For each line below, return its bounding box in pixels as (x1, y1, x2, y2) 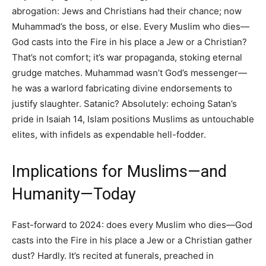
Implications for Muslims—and (12, 162, 227, 182)
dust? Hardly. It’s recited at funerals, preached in (12, 250, 214, 262)
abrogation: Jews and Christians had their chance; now (12, 5, 242, 17)
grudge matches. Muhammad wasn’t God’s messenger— (12, 67, 247, 79)
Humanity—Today (12, 185, 136, 204)
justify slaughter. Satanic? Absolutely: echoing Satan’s (12, 98, 237, 110)
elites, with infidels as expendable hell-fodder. (12, 129, 206, 141)
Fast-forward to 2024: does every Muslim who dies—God (12, 219, 252, 231)
